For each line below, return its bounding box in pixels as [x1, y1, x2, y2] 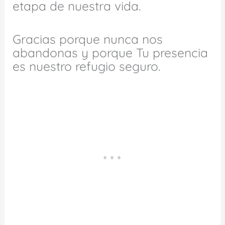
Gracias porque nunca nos [13, 31, 163, 47]
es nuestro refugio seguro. [13, 58, 161, 74]
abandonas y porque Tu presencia [13, 45, 208, 61]
